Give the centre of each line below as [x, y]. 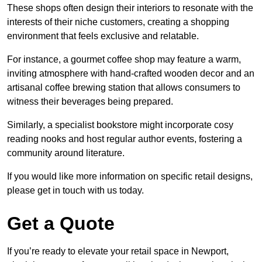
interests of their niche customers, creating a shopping [118, 22]
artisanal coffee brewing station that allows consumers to [124, 87]
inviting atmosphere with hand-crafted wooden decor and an [131, 73]
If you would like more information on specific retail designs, [130, 176]
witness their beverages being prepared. [90, 101]
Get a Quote [61, 223]
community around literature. [66, 153]
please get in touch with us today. [75, 190]
